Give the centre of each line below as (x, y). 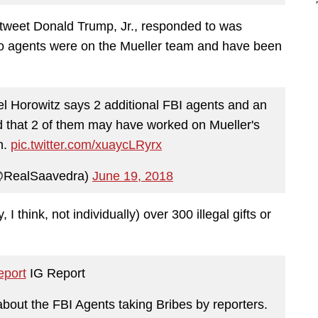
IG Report (55, 273)
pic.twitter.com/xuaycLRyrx (86, 144)
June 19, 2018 (133, 176)
